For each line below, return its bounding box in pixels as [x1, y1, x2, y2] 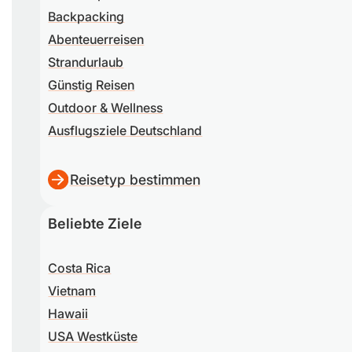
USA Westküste [48, 328, 138, 345]
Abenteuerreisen [48, 31, 145, 48]
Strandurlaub [48, 54, 124, 71]
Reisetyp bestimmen [69, 171, 200, 189]
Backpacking [48, 9, 125, 25]
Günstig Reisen [48, 77, 135, 93]
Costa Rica [48, 260, 112, 277]
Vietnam [48, 283, 97, 299]
